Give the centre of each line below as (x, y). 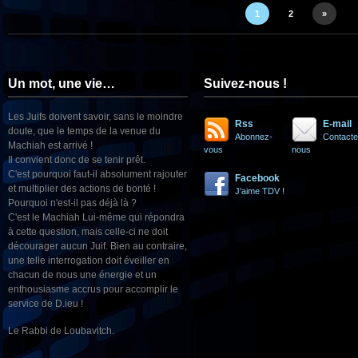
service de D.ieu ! (46, 304)
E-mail (337, 124)
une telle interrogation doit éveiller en (89, 261)
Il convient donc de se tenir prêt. (77, 160)
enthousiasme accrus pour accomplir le (93, 289)
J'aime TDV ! (260, 191)
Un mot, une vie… (62, 84)
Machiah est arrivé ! (50, 145)
